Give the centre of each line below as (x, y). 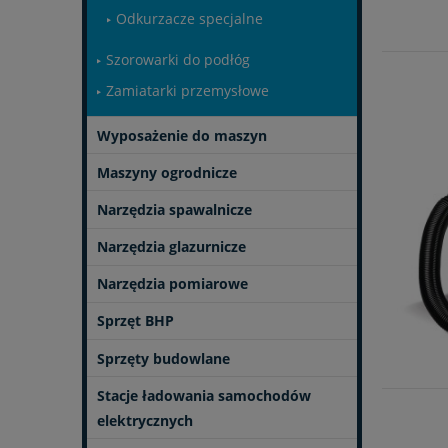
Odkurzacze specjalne (189, 18)
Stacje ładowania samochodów (204, 395)
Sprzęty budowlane (163, 358)
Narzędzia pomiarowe (172, 284)
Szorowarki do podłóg (178, 59)
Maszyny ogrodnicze (167, 172)
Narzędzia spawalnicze (174, 209)
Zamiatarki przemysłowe (187, 90)
